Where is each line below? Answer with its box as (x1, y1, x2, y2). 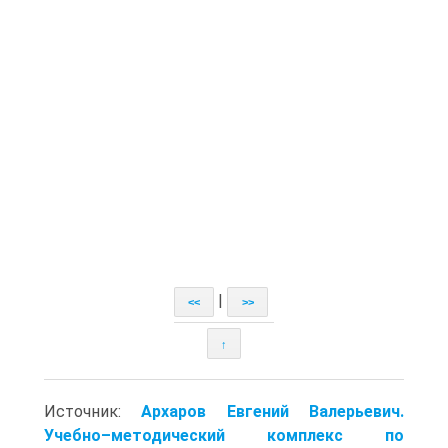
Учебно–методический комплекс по (44, 425, 404, 445)
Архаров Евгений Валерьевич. (141, 401, 405, 421)
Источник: (44, 401, 142, 421)
